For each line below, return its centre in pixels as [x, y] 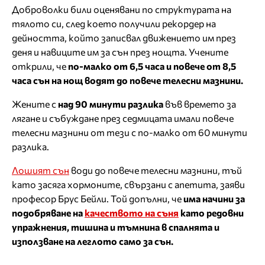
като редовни [211, 212]
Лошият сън [41, 170]
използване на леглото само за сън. [93, 241]
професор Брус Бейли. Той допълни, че [98, 198]
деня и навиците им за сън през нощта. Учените [120, 51]
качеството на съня [132, 212]
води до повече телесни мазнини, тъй [156, 170]
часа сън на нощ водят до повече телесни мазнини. [127, 80]
